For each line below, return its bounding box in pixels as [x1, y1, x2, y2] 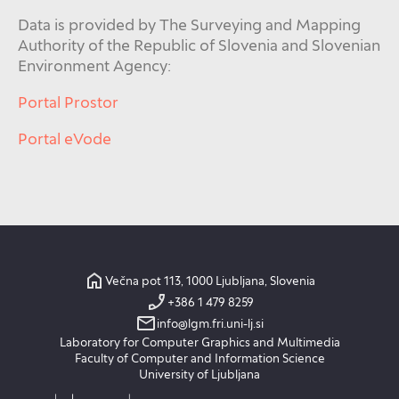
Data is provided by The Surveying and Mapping [18, 13, 361, 35]
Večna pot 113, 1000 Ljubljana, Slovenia [105, 273, 315, 289]
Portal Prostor [18, 91, 118, 112]
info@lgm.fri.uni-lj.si [157, 315, 264, 332]
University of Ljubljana [139, 366, 260, 383]
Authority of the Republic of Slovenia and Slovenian [18, 34, 380, 55]
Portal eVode [18, 127, 111, 149]
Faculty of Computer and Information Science [74, 350, 325, 367]
